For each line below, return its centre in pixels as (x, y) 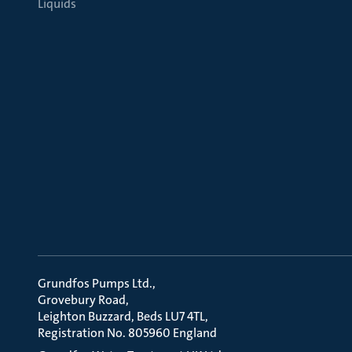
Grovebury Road (82, 300)
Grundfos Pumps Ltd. (95, 283)
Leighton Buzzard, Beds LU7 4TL (121, 316)
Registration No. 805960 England (127, 333)
